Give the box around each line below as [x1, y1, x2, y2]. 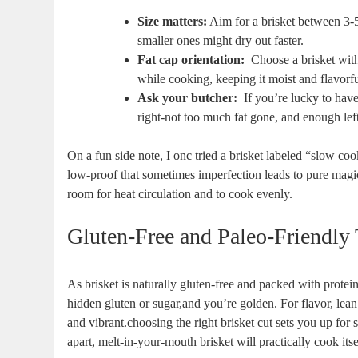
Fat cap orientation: [137, 52, 245, 66]
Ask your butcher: [137, 90, 238, 105]
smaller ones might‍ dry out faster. [137, 33, 304, 47]
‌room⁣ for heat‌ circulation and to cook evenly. [67, 186, 293, 201]
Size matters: [137, 14, 208, 28]
